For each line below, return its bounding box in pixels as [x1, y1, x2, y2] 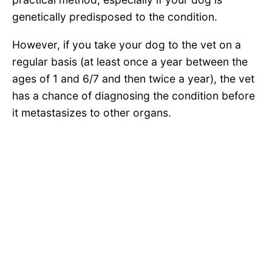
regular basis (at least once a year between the [12, 55, 248, 68]
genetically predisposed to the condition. [12, 10, 217, 24]
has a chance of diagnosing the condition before [12, 89, 255, 102]
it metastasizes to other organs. [12, 106, 171, 119]
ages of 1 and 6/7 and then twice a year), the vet [12, 72, 254, 85]
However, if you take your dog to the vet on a [12, 38, 241, 51]
